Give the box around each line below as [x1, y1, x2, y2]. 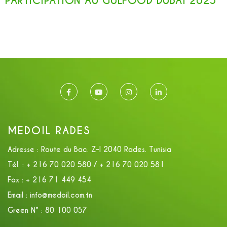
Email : [8, 190, 27, 200]
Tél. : [8, 160, 24, 169]
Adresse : [8, 144, 39, 154]
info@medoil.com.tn [27, 190, 92, 200]
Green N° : [8, 205, 43, 215]
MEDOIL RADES [8, 124, 91, 137]
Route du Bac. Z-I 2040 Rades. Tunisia [39, 144, 171, 154]
